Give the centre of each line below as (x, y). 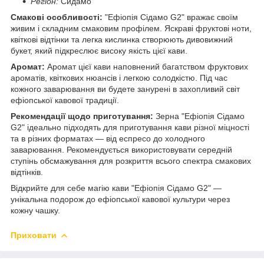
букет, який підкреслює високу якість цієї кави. (99, 50)
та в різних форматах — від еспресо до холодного (108, 138)
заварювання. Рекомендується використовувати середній (121, 149)
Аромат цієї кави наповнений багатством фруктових (146, 66)
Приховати (34, 235)
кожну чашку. (35, 210)
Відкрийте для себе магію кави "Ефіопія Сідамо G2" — (116, 188)
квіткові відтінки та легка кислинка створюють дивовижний (122, 39)
